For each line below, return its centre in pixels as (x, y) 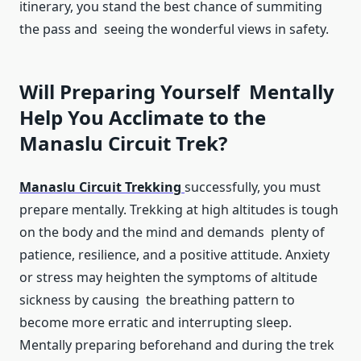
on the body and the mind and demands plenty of (172, 232)
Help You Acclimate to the (143, 118)
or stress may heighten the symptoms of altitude (168, 278)
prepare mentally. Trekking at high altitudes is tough (179, 210)
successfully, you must (256, 187)
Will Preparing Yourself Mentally (177, 92)
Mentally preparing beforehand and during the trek (177, 345)
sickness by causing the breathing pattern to (157, 300)
